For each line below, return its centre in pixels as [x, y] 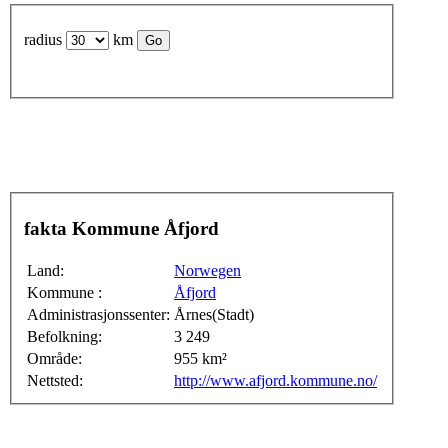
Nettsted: [55, 380]
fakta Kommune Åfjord [191, 229]
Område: [54, 358]
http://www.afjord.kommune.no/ [275, 380]
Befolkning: [64, 336]
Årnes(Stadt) [214, 314]
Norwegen [207, 270]
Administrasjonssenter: [98, 314]
